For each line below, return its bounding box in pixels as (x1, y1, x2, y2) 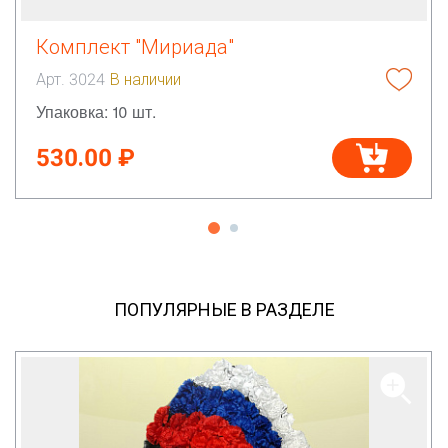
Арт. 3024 (36, 69, 105, 89)
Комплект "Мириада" (36, 34, 234, 59)
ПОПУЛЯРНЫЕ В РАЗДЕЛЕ (113, 298, 335, 320)
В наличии (110, 69, 181, 89)
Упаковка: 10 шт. (36, 99, 156, 123)
